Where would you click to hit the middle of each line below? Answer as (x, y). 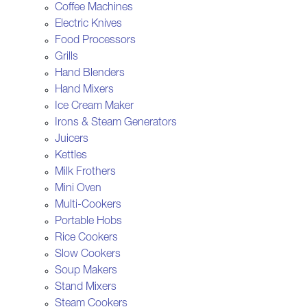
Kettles (71, 156)
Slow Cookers (88, 255)
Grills (66, 57)
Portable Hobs (88, 222)
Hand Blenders (90, 74)
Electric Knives (88, 24)
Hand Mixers (84, 90)
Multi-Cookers (88, 205)
